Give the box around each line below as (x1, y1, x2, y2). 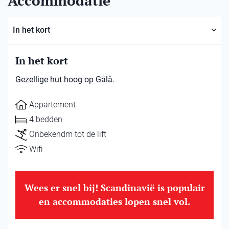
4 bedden (29, 114, 62, 124)
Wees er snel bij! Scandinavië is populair (24, 181, 205, 194)
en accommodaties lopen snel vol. (39, 195, 190, 208)
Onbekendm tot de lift (29, 129, 106, 139)
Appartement (29, 100, 76, 109)
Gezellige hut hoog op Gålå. (15, 75, 114, 84)
